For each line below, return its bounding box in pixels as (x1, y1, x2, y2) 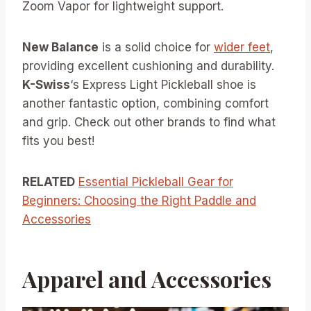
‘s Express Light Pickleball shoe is (70, 77, 256, 92)
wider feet (214, 40, 270, 54)
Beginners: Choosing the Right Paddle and (22, 193, 256, 208)
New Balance (22, 40, 99, 54)
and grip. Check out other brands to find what (22, 115, 276, 129)
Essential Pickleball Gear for (78, 174, 233, 189)
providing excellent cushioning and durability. (22, 58, 274, 73)
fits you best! (22, 133, 94, 148)
